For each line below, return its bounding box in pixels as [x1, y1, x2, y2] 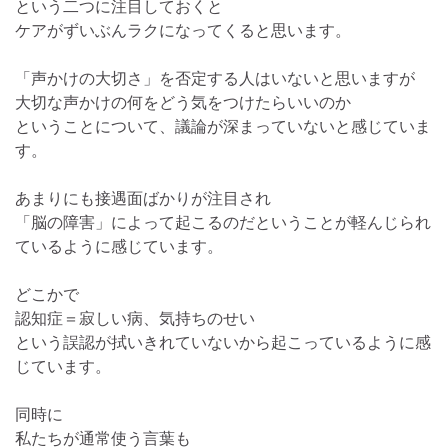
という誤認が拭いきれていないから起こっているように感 [15, 331, 431, 351]
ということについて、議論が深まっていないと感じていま [15, 115, 431, 135]
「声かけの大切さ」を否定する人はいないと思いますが [15, 67, 415, 87]
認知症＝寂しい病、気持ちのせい [15, 307, 255, 327]
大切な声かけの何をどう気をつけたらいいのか [15, 91, 351, 111]
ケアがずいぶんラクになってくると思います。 [15, 19, 351, 39]
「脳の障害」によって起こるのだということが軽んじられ [15, 211, 431, 231]
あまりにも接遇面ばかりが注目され [15, 187, 271, 207]
